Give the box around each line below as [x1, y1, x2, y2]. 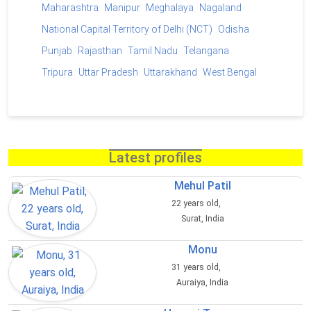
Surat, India [180, 214, 224, 224]
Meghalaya [146, 2, 194, 14]
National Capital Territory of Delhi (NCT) [42, 24, 212, 35]
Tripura [42, 67, 73, 78]
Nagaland [199, 2, 242, 14]
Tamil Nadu [128, 45, 178, 57]
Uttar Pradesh [78, 67, 138, 78]
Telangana [183, 45, 229, 57]
